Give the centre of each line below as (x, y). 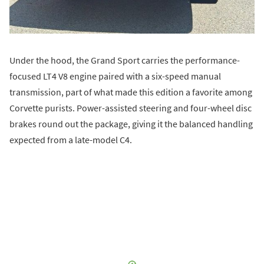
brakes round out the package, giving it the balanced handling (131, 124)
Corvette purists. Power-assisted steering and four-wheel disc (131, 108)
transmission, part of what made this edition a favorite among (131, 92)
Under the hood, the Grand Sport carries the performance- (125, 60)
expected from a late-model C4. (71, 140)
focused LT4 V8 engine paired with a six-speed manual (115, 76)
